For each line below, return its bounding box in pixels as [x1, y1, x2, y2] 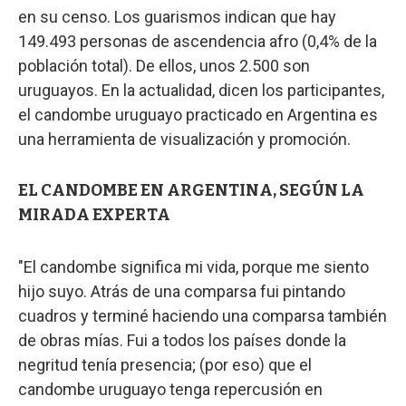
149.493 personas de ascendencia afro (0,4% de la [18, 32, 377, 52]
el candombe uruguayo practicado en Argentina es [18, 105, 378, 125]
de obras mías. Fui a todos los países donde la [18, 331, 346, 351]
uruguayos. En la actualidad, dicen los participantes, [18, 81, 384, 101]
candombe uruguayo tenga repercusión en [18, 380, 323, 400]
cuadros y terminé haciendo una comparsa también [18, 306, 387, 326]
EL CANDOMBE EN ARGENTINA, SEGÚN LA [18, 180, 364, 201]
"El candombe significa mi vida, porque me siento [18, 257, 369, 277]
